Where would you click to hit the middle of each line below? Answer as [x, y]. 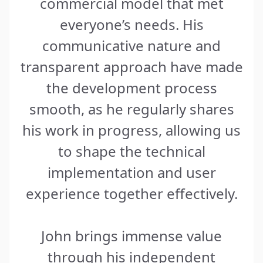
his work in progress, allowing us [131, 130]
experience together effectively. [131, 193]
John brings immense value [131, 235]
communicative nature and [131, 45]
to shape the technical [131, 151]
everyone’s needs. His [131, 24]
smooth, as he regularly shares [131, 109]
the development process [131, 87]
